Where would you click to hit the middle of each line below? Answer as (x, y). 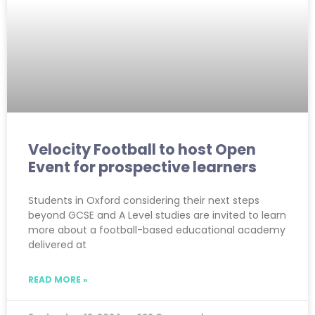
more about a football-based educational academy (157, 230)
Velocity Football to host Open (142, 149)
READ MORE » (58, 279)
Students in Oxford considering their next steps (144, 200)
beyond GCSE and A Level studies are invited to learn (157, 215)
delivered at (57, 244)
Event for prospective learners (142, 167)
